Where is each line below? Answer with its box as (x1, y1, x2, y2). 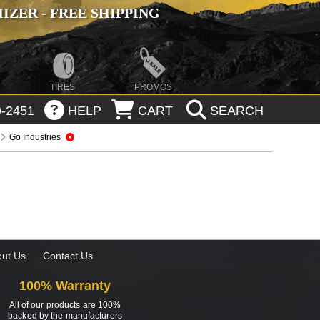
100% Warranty (19, 279, 111, 294)
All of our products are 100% (9, 300, 121, 311)
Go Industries (9, 132, 61, 142)
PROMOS (134, 82, 172, 92)
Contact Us (42, 250, 93, 262)
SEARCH (206, 104, 264, 119)
